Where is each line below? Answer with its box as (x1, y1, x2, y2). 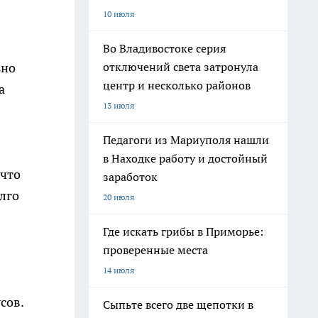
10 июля (103, 9, 134, 19)
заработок (103, 170, 158, 184)
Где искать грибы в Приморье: (103, 224, 263, 238)
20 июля (103, 192, 134, 202)
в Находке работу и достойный (103, 151, 268, 165)
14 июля (103, 265, 134, 275)
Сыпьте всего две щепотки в (103, 297, 253, 312)
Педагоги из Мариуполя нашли (103, 133, 269, 147)
